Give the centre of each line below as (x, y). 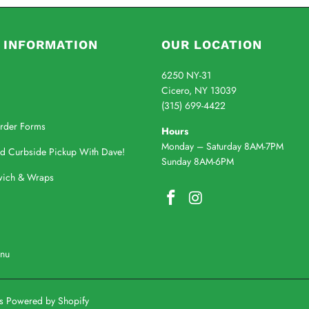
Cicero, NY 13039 (199, 90)
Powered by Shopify (48, 300)
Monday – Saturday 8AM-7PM (222, 146)
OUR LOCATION (212, 44)
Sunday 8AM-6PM (198, 161)
